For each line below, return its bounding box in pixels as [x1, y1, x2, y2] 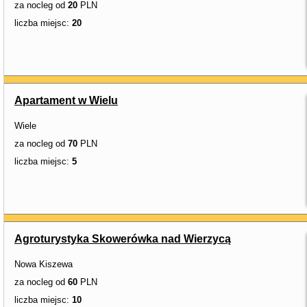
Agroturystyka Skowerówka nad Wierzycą [14, 233, 231, 245]
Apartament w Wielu [14, 95, 118, 106]
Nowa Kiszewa [14, 259, 73, 269]
